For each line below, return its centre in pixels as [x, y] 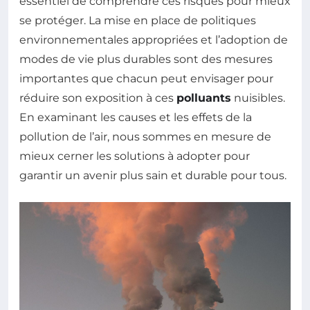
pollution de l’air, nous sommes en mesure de [145, 136]
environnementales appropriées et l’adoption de [154, 39]
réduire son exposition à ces [98, 98]
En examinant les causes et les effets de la [136, 117]
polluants [204, 98]
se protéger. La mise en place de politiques [138, 20]
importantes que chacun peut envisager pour [146, 78]
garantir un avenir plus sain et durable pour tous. [153, 175]
